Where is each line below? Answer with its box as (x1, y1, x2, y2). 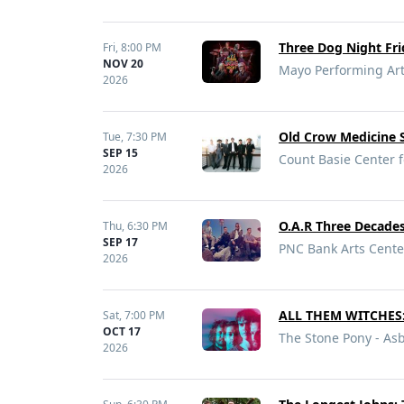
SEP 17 (103, 234, 138, 250)
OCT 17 (103, 324, 141, 339)
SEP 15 (103, 145, 138, 161)
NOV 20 (103, 56, 143, 71)
